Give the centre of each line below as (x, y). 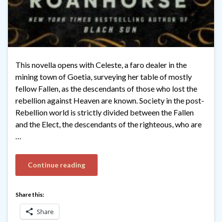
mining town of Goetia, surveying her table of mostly (104, 77)
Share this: (30, 195)
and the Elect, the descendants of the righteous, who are (109, 124)
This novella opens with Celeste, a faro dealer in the (101, 65)
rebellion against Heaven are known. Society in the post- (110, 101)
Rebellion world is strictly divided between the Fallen (105, 112)
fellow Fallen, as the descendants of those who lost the (106, 89)
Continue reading (56, 165)
